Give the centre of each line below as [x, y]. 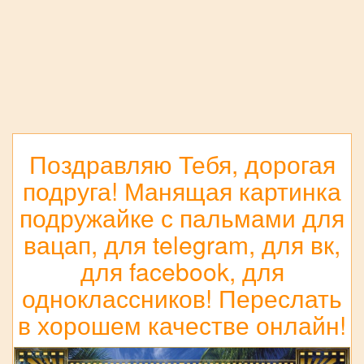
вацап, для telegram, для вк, [182, 244]
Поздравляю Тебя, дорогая [182, 163]
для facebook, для [182, 271]
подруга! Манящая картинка [182, 190]
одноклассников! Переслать [182, 297]
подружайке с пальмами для [182, 217]
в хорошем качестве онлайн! [182, 324]
